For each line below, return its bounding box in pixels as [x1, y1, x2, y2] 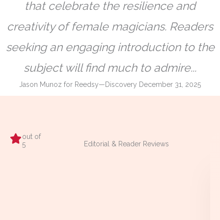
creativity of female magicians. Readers [7, 20, 213, 33]
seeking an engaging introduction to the [5, 40, 215, 54]
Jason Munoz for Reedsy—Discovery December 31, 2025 [19, 81, 201, 89]
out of [22, 133, 41, 141]
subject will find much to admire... [24, 61, 196, 75]
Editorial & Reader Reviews [83, 140, 169, 148]
